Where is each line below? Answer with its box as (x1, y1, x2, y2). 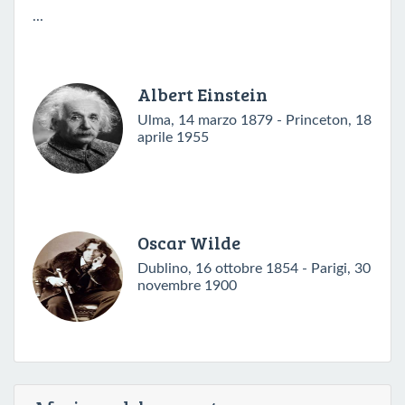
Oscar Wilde (137, 229, 240, 255)
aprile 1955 (137, 129, 209, 145)
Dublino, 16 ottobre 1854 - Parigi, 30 (137, 260, 371, 276)
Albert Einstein (137, 80, 268, 107)
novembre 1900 (137, 278, 237, 293)
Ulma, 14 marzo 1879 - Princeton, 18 (137, 112, 372, 127)
